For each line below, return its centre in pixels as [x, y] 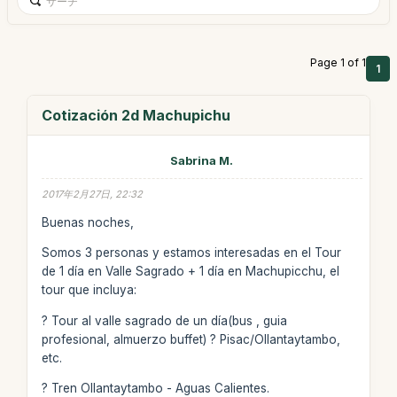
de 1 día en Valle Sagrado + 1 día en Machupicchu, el [190, 271]
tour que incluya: [89, 290]
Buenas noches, [87, 222]
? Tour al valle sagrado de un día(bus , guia [164, 320]
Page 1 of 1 [338, 62]
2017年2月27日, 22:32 [92, 194]
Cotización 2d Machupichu [136, 115]
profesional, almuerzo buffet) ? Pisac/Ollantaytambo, [191, 339]
